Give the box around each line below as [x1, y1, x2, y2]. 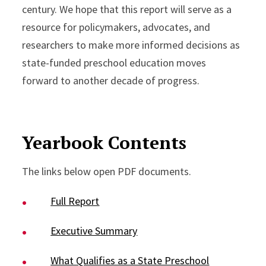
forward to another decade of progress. [22, 74, 200, 88]
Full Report [50, 194, 100, 208]
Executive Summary [50, 224, 138, 238]
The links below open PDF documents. [22, 164, 192, 179]
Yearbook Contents [22, 131, 187, 155]
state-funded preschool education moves [22, 56, 207, 70]
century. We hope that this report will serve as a [22, 2, 232, 17]
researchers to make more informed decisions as [22, 38, 240, 52]
